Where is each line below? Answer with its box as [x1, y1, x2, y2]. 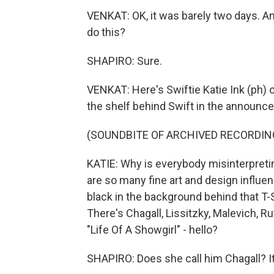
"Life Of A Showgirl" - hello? [87, 223, 218, 236]
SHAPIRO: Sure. [87, 54, 162, 67]
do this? [87, 26, 125, 39]
